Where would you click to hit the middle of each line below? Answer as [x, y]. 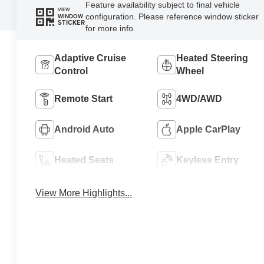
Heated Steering [212, 58]
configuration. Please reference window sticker [172, 16]
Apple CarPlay [208, 129]
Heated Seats [84, 160]
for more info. [110, 28]
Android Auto [85, 129]
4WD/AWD [199, 98]
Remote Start [84, 98]
